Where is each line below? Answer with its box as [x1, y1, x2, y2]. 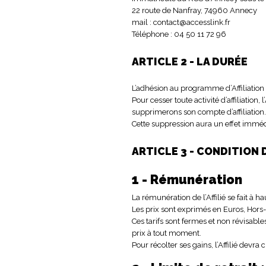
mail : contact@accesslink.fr [132, 17, 232, 27]
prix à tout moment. [132, 228, 203, 237]
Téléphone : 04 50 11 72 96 [132, 29, 226, 39]
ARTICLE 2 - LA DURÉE [132, 55, 248, 68]
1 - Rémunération [132, 172, 242, 187]
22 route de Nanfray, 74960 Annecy [132, 5, 259, 15]
